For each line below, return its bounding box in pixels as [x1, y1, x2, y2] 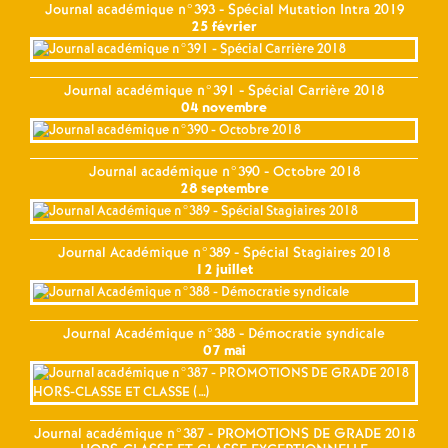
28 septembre [179, 178, 269, 199]
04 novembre [181, 97, 267, 118]
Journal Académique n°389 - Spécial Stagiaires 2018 [58, 242, 390, 263]
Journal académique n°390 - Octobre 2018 [88, 161, 360, 182]
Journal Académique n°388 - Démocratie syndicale [63, 323, 385, 344]
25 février [191, 16, 257, 37]
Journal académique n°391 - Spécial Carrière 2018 [64, 80, 384, 101]
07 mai [202, 340, 246, 361]
